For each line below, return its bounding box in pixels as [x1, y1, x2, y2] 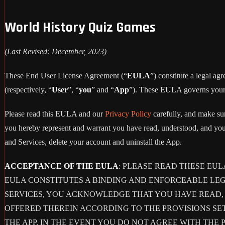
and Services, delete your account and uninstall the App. [5, 137, 182, 146]
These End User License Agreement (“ [5, 71, 127, 80]
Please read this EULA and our [5, 109, 105, 118]
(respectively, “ [5, 85, 52, 94]
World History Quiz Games [5, 18, 156, 37]
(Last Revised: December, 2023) [5, 47, 106, 56]
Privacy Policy [105, 109, 151, 118]
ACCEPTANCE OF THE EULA [5, 161, 119, 170]
